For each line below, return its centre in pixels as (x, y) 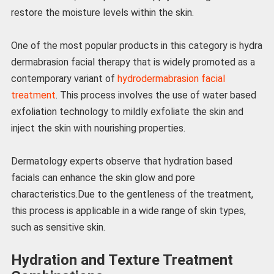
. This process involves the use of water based (156, 95)
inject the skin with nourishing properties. (98, 128)
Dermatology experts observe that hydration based (121, 161)
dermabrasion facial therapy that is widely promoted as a (133, 62)
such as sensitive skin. (58, 228)
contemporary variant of (64, 79)
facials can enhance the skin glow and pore (103, 178)
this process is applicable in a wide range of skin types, (128, 211)
